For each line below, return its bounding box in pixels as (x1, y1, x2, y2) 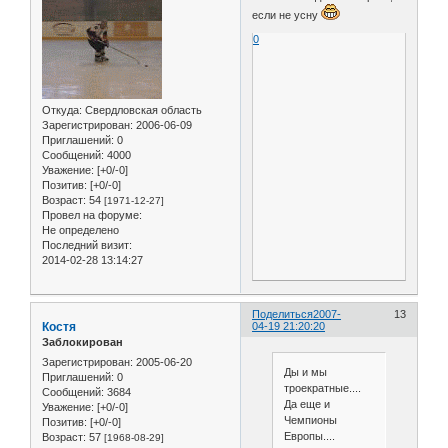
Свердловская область (82, 104, 202, 117)
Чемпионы (283, 414, 337, 427)
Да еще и (283, 398, 330, 411)
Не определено (42, 224, 119, 237)
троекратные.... (283, 382, 361, 395)
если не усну (252, 9, 322, 22)
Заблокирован (42, 336, 123, 349)
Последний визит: (42, 239, 132, 252)
